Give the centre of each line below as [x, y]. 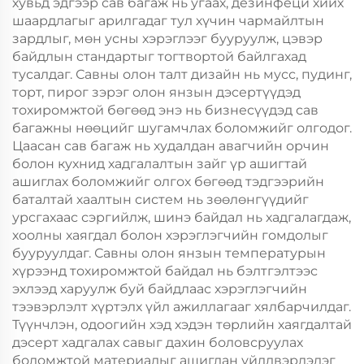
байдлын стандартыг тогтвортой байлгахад [159, 56]
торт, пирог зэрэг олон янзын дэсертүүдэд [156, 92]
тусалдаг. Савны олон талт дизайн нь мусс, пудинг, [182, 74]
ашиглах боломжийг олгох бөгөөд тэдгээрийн [168, 182]
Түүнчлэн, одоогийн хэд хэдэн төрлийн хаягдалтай [182, 325]
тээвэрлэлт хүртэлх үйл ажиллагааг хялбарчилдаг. [182, 307]
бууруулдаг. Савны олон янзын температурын [169, 253]
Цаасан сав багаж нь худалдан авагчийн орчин [171, 146]
